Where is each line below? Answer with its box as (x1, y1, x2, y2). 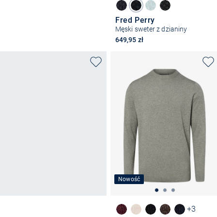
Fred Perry (115, 15, 155, 25)
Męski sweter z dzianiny (115, 25, 187, 33)
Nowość (118, 175, 140, 183)
